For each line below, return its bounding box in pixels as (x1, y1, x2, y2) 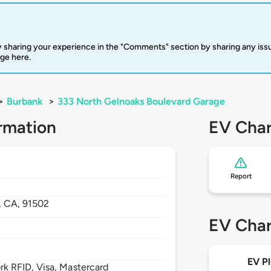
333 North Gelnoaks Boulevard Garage (57, 96, 225, 108)
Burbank (7, 96, 42, 108)
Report (230, 172, 252, 181)
